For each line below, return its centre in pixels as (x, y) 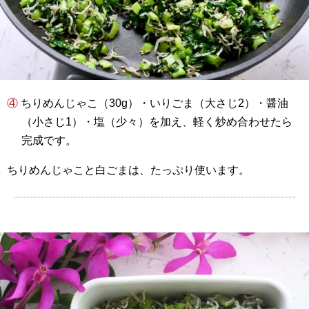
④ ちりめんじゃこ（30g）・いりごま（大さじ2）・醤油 (12, 103)
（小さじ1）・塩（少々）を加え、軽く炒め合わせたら (157, 122)
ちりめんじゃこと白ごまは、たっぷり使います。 (128, 170)
